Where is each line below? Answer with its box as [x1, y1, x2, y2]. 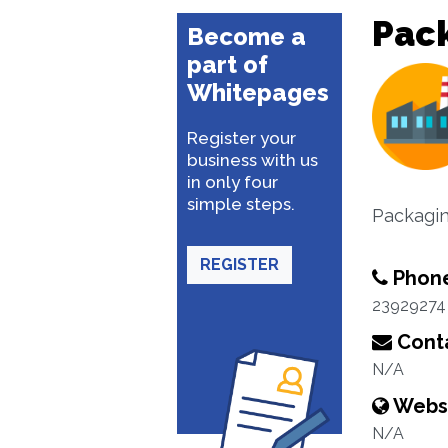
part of [187, 50, 268, 79]
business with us [187, 150, 318, 170]
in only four [187, 172, 278, 192]
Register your [187, 128, 296, 148]
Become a [187, 22, 306, 51]
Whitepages [187, 78, 329, 107]
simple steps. [187, 194, 295, 214]
